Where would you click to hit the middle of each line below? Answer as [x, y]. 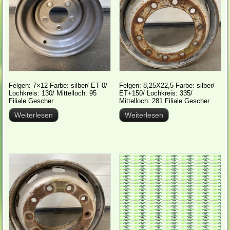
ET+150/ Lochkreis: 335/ [156, 93]
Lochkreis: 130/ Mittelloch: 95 [53, 93]
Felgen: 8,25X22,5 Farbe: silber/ [167, 85]
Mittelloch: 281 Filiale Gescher [165, 101]
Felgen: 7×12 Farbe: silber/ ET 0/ [58, 85]
